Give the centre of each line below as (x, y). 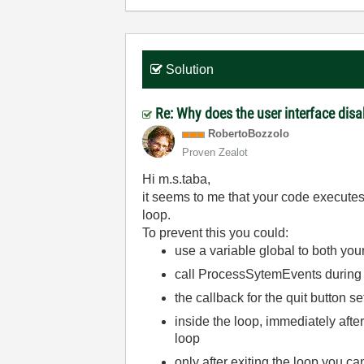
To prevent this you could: (216, 233)
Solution (190, 69)
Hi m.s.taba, (177, 179)
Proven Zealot (215, 152)
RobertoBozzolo (249, 134)
